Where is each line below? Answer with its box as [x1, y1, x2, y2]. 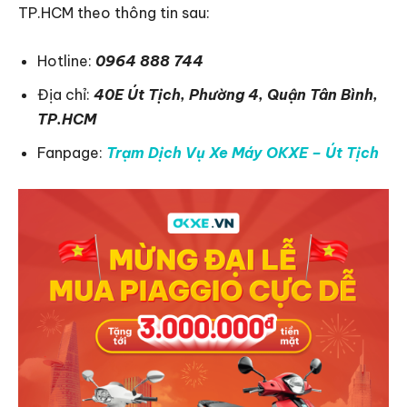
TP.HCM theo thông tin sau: [18, 3, 210, 22]
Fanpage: [37, 143, 106, 162]
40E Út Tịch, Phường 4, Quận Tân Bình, [94, 84, 378, 104]
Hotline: [37, 51, 95, 70]
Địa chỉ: [37, 84, 94, 104]
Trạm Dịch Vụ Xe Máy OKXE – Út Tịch [106, 143, 379, 162]
